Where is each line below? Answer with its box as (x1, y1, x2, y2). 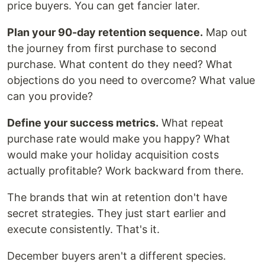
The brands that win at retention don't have (7, 191, 227, 204)
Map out (203, 26, 247, 39)
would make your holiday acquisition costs (7, 148, 219, 161)
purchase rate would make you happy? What (7, 132, 230, 146)
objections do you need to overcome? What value (7, 74, 255, 87)
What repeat (159, 117, 224, 130)
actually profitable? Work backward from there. (7, 164, 244, 177)
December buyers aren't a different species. (7, 250, 226, 263)
